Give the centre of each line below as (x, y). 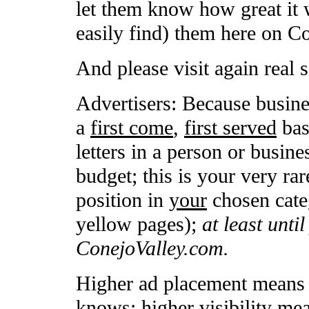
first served (230, 128)
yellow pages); (139, 224)
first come (132, 128)
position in (122, 200)
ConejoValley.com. (152, 248)
